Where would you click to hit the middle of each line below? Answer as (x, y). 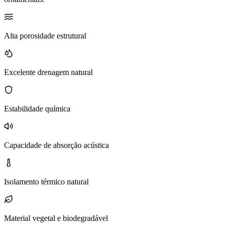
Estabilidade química (37, 108)
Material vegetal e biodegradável (56, 218)
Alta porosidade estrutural (45, 35)
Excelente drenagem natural (48, 72)
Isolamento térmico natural (46, 181)
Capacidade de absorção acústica (56, 145)
